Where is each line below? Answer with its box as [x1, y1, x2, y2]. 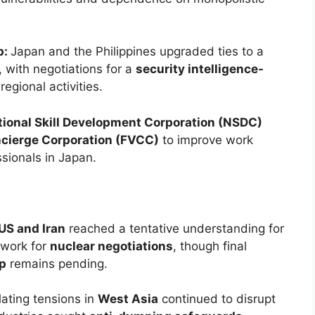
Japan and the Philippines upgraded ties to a [11, 44, 264, 59]
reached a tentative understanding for [65, 221, 284, 236]
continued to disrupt [158, 292, 276, 307]
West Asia [98, 292, 158, 307]
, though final [173, 238, 247, 253]
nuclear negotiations [50, 238, 173, 253]
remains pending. [6, 256, 108, 271]
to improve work [159, 132, 253, 147]
